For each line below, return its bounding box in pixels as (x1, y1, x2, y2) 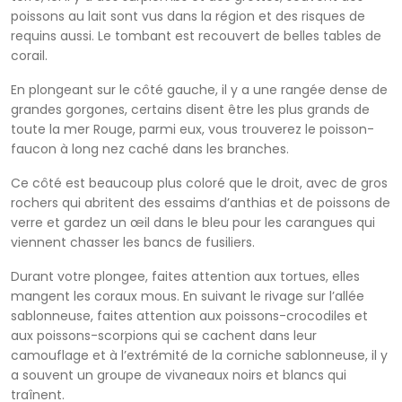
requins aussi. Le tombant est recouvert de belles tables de (11, 27, 381, 45)
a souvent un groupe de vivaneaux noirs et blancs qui (11, 366, 346, 384)
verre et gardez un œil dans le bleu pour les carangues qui (11, 214, 375, 232)
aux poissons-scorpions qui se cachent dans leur (11, 327, 317, 345)
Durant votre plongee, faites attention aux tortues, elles (11, 267, 360, 285)
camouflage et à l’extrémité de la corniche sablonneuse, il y (11, 346, 388, 364)
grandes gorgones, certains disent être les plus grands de (11, 100, 370, 118)
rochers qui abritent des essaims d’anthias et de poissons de (11, 194, 390, 212)
